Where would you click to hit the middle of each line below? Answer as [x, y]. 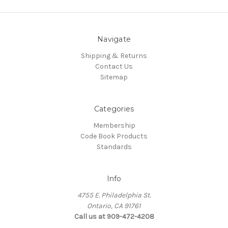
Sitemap [114, 77]
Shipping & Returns [114, 56]
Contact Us [114, 67]
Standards [114, 147]
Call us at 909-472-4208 [114, 217]
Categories [114, 109]
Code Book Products [114, 136]
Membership [114, 126]
